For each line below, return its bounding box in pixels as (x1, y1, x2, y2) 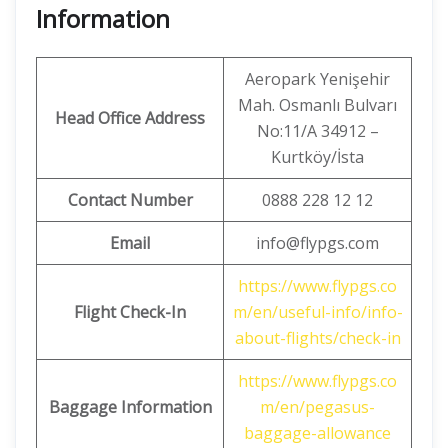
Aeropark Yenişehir (245, 68, 390, 90)
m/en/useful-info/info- (232, 301, 403, 323)
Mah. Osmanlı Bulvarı (238, 94, 397, 116)
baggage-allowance (244, 422, 391, 444)
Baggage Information (48, 396, 212, 418)
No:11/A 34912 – (256, 120, 379, 142)
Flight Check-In (74, 301, 186, 323)
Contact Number (67, 189, 193, 211)
